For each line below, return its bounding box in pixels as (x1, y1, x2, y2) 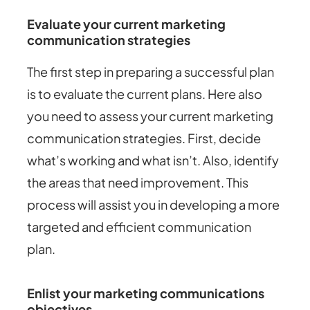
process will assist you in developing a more (27, 196, 280, 212)
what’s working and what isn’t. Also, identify (27, 152, 280, 168)
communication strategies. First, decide (27, 129, 262, 146)
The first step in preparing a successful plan (27, 63, 275, 80)
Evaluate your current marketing (27, 16, 226, 33)
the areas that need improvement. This (27, 174, 249, 190)
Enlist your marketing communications (27, 284, 265, 301)
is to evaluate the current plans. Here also (27, 85, 263, 102)
